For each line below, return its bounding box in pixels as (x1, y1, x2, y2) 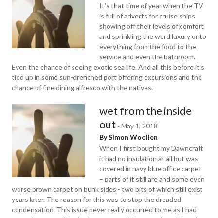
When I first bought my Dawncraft (99, 144, 203, 152)
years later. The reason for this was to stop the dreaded (12, 195, 181, 203)
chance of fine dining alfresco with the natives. (12, 83, 153, 91)
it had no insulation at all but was (99, 154, 198, 163)
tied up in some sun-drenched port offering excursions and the (12, 73, 202, 81)
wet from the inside (99, 104, 192, 117)
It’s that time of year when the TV (99, 1, 203, 10)
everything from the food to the (99, 42, 196, 51)
